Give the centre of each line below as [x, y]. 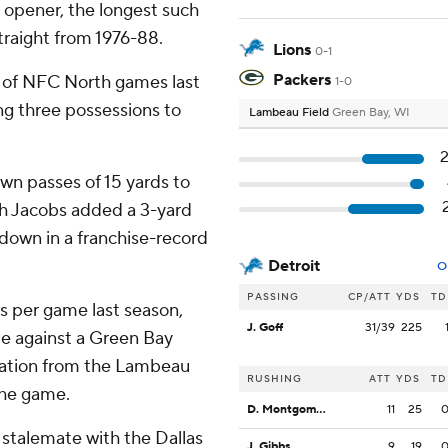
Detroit [294, 266]
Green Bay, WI [371, 113]
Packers [302, 80]
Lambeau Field [290, 113]
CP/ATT [369, 297]
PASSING [273, 297]
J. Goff [265, 328]
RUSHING [274, 379]
